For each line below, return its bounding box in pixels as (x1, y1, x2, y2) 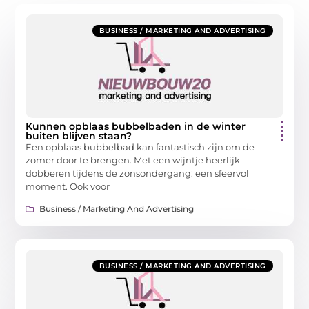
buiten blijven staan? (26, 130, 132, 142)
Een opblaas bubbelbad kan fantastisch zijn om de (26, 141, 255, 152)
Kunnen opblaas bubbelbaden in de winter (26, 120, 246, 132)
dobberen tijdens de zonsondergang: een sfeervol (26, 168, 250, 179)
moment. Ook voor (26, 181, 110, 192)
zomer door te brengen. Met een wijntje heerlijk (26, 154, 241, 166)
